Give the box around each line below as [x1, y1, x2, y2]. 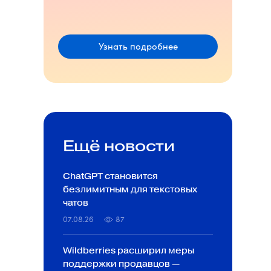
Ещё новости [63, 136, 175, 155]
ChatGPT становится [63, 171, 158, 181]
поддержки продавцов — [63, 259, 180, 269]
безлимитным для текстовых [63, 184, 197, 195]
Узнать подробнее [98, 40, 178, 52]
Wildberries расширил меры [63, 246, 194, 256]
